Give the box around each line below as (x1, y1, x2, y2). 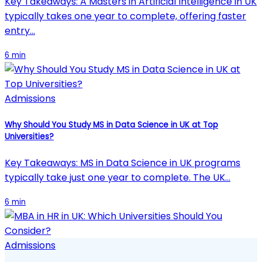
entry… (5, 24, 35, 38)
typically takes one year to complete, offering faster (5, 9, 246, 23)
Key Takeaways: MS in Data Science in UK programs (5, 156, 240, 170)
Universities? (5, 130, 54, 142)
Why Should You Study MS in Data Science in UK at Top (5, 119, 218, 130)
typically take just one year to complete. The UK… (5, 170, 230, 184)
